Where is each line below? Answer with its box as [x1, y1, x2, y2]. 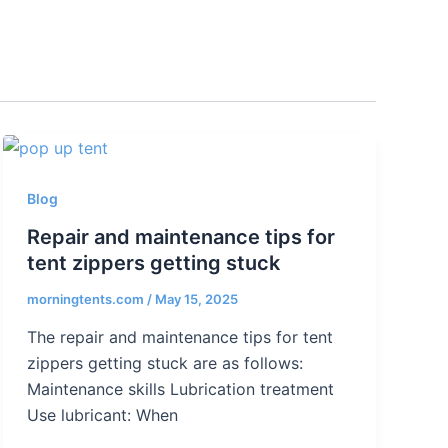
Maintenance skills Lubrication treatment [26, 378, 334, 399]
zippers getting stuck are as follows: [26, 352, 303, 373]
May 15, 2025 [154, 291, 238, 308]
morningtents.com [26, 291, 147, 308]
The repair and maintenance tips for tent [26, 326, 333, 347]
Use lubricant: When [26, 404, 178, 425]
